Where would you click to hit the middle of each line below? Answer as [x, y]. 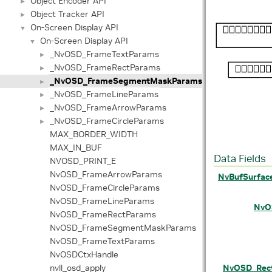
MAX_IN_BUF [76, 148]
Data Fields [240, 159]
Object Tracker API [67, 14]
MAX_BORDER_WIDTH [94, 134]
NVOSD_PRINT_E [83, 161]
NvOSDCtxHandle [84, 254]
